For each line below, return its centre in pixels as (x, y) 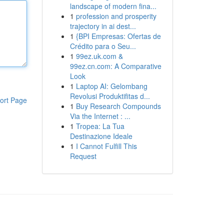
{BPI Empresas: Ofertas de (118, 36)
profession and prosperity (116, 16)
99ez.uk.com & (99, 56)
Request (83, 156)
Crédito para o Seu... (103, 46)
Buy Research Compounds (118, 106)
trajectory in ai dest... (103, 26)
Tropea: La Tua (100, 126)
